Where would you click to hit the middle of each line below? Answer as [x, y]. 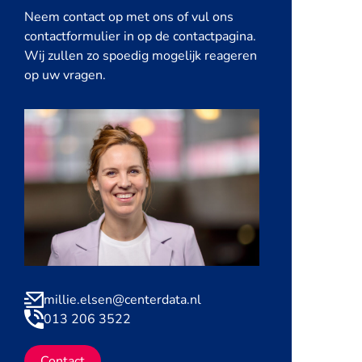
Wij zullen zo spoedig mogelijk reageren [141, 56]
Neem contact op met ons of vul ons [129, 17]
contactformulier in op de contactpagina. [140, 36]
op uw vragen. [65, 75]
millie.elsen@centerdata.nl [122, 300]
